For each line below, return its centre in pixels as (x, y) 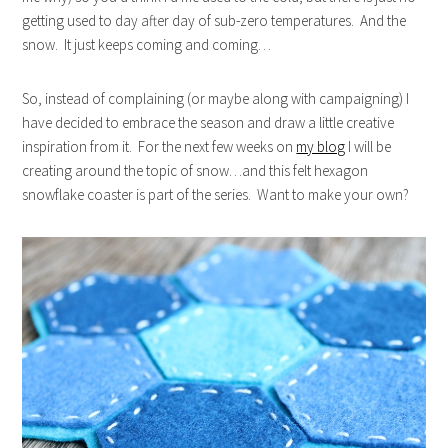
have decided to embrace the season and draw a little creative (208, 123)
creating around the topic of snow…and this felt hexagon (195, 171)
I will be (368, 147)
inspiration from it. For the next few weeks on (159, 147)
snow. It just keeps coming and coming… (147, 45)
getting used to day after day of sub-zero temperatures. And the (214, 21)
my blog (321, 147)
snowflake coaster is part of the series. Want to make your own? (216, 195)
